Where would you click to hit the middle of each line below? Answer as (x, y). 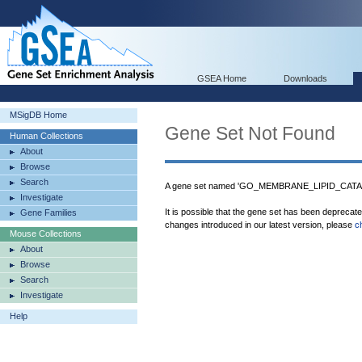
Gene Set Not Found (250, 133)
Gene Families (48, 213)
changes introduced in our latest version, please (260, 225)
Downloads (305, 78)
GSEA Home (222, 78)
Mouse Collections (46, 234)
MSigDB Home (38, 115)
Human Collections (46, 136)
